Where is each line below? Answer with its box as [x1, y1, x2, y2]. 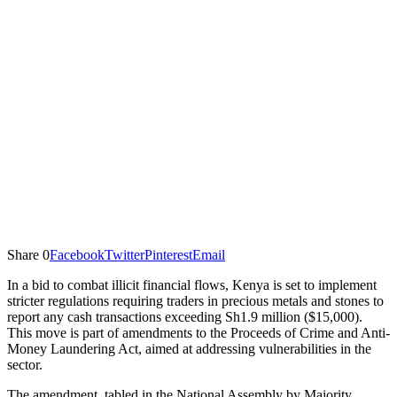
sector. [7, 356, 43, 372]
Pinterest [144, 246, 192, 262]
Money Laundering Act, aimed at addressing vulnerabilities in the [7, 340, 371, 356]
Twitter [105, 246, 144, 262]
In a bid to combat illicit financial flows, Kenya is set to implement [7, 276, 377, 292]
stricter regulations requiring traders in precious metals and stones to [7, 292, 384, 308]
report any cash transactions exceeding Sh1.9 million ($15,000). [7, 308, 362, 324]
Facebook [50, 246, 105, 262]
